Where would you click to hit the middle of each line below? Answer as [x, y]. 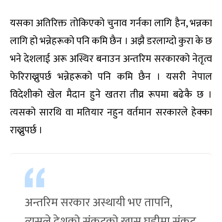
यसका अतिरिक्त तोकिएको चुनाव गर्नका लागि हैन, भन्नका [111, 24]
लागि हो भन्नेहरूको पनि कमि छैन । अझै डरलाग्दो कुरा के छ [111, 41]
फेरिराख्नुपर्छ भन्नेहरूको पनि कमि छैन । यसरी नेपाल [111, 77]
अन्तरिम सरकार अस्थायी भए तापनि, [99, 203]
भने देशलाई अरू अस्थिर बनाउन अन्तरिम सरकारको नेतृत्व [111, 59]
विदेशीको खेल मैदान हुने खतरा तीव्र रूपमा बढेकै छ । [111, 95]
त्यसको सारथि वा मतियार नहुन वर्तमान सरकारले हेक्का [111, 113]
